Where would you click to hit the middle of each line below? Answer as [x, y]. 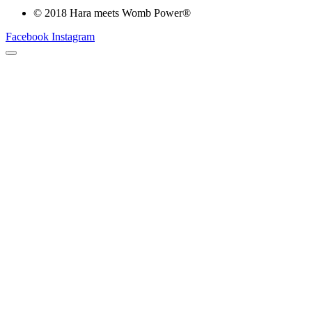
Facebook [27, 37]
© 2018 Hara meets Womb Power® [112, 13]
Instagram [73, 37]
